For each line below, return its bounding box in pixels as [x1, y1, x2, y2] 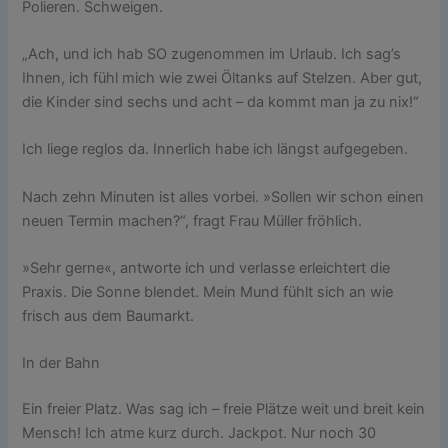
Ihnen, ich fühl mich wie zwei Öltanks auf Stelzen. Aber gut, [22, 69, 423, 87]
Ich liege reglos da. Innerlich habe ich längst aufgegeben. [22, 140, 413, 159]
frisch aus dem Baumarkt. [22, 307, 195, 326]
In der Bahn [22, 354, 101, 373]
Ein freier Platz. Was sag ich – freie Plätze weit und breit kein [22, 400, 426, 419]
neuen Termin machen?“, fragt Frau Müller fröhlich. [22, 211, 363, 230]
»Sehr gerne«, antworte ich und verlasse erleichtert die [22, 259, 391, 278]
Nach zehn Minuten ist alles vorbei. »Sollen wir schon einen [22, 187, 425, 206]
